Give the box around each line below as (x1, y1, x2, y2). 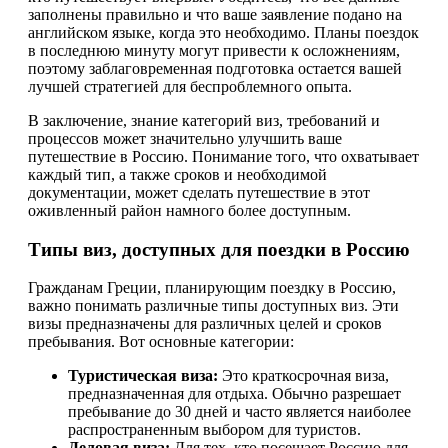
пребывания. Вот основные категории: (28, 333, 294, 351)
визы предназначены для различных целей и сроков (28, 315, 382, 333)
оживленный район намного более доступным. (28, 201, 351, 219)
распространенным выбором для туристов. (68, 421, 361, 439)
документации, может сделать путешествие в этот (28, 183, 370, 201)
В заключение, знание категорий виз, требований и (28, 111, 380, 129)
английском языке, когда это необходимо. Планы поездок (28, 23, 419, 41)
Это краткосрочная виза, (218, 367, 389, 385)
